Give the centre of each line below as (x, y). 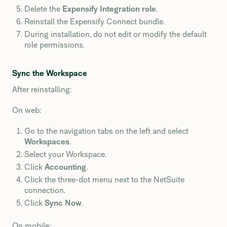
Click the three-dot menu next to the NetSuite (104, 180)
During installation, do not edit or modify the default (116, 34)
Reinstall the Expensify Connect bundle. (94, 22)
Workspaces (47, 142)
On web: (27, 110)
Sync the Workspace (50, 73)
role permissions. (54, 45)
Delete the (43, 9)
